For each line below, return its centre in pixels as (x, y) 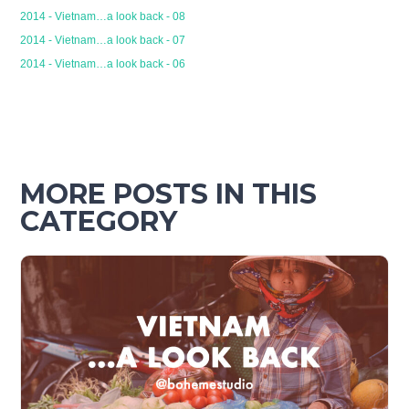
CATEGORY (99, 221)
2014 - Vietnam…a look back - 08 (103, 16)
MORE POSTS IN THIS (169, 194)
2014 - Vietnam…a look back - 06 (103, 63)
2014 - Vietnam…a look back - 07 (103, 40)
